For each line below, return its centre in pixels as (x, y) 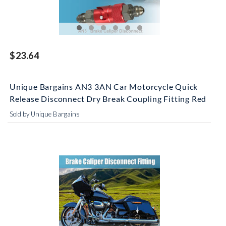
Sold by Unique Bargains (45, 114)
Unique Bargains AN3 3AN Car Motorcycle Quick (104, 87)
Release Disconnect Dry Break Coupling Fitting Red (108, 99)
